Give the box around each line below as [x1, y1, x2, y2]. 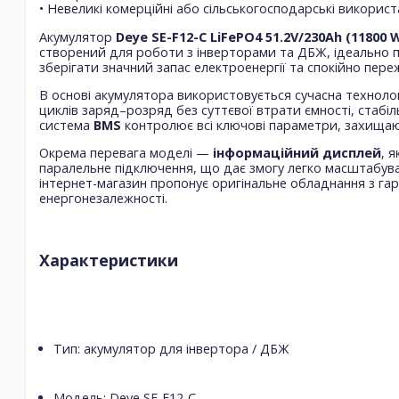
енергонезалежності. [39, 190, 167, 208]
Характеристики [39, 248, 178, 271]
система [39, 117, 94, 134]
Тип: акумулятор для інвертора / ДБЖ [53, 339, 289, 357]
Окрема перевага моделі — [39, 144, 213, 162]
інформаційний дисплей [213, 144, 381, 162]
